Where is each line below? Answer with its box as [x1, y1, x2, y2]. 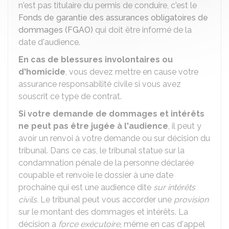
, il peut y [168, 121, 201, 131]
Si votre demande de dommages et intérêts [18, 109, 204, 119]
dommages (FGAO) [18, 25, 93, 35]
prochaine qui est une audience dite [18, 182, 153, 192]
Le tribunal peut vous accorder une [40, 195, 174, 204]
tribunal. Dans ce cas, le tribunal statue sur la [18, 146, 185, 155]
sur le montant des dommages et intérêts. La [18, 207, 188, 217]
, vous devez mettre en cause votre [65, 67, 198, 77]
